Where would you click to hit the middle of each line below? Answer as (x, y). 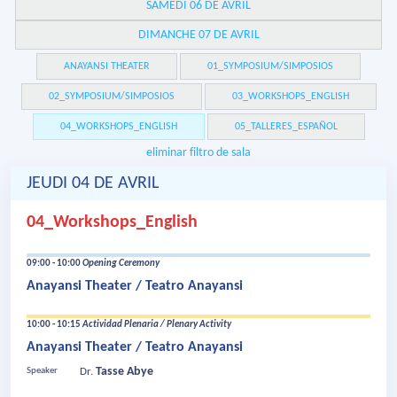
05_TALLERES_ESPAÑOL (286, 127)
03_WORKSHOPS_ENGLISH (290, 97)
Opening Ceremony (121, 264)
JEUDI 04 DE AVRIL (93, 184)
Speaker (42, 371)
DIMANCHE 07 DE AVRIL (198, 35)
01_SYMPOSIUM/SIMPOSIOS (270, 67)
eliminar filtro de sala (198, 153)
